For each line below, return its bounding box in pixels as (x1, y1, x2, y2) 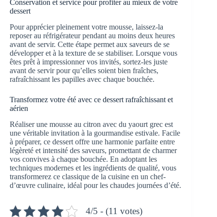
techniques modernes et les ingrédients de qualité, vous (10, 163, 176, 172)
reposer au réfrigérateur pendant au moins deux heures (10, 31, 175, 40)
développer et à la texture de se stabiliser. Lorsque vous (10, 48, 177, 57)
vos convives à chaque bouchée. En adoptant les (10, 155, 157, 163)
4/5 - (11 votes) (86, 205, 142, 216)
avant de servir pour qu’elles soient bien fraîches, (10, 66, 158, 75)
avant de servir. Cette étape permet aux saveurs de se (10, 40, 170, 48)
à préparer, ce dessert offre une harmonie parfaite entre (10, 137, 175, 146)
